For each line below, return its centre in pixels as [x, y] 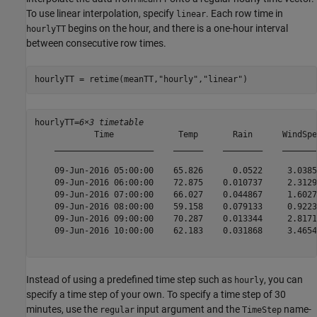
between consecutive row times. [96, 43]
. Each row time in [244, 13]
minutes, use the [63, 309]
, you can [283, 279]
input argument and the [188, 309]
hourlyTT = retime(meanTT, [96, 80]
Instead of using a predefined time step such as [130, 279]
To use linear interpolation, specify [101, 13]
